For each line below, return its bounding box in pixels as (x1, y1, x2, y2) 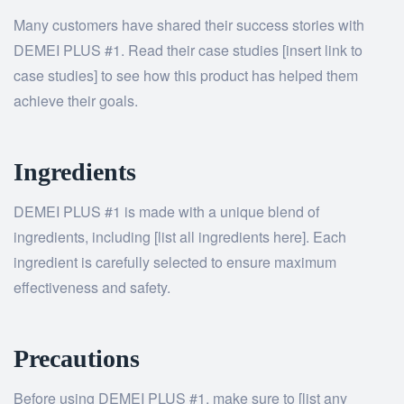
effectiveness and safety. (14, 277, 170, 298)
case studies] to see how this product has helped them (14, 65, 358, 87)
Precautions (14, 344, 140, 373)
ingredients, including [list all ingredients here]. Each (14, 226, 346, 248)
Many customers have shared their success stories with (14, 14, 364, 36)
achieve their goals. (14, 90, 138, 112)
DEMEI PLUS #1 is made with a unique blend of (14, 201, 319, 223)
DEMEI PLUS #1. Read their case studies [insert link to (14, 40, 363, 61)
